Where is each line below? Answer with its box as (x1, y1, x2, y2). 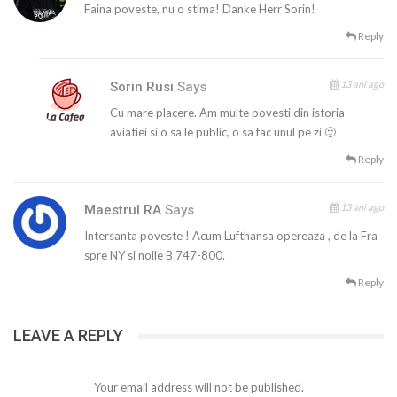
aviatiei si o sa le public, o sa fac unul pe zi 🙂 (110, 125, 337, 140)
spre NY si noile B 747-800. (84, 248, 225, 263)
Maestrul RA (84, 202, 165, 219)
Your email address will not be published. (93, 379, 304, 394)
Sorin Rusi (110, 79, 178, 96)
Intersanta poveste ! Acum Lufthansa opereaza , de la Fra (84, 229, 378, 244)
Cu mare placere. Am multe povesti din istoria (110, 105, 346, 121)
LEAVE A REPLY (13, 326, 123, 346)
